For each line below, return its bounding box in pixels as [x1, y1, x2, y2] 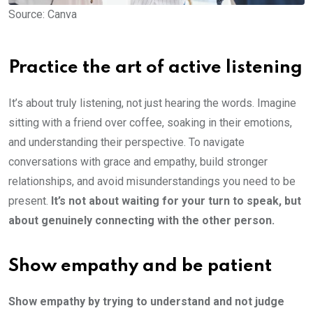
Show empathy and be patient [8, 257, 272, 275]
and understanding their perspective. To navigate [8, 135, 245, 149]
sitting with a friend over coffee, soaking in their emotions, [8, 115, 292, 129]
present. [8, 194, 51, 208]
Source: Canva [8, 7, 77, 21]
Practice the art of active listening [8, 59, 303, 77]
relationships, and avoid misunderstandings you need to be [8, 174, 296, 188]
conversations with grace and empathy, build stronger [8, 154, 268, 168]
